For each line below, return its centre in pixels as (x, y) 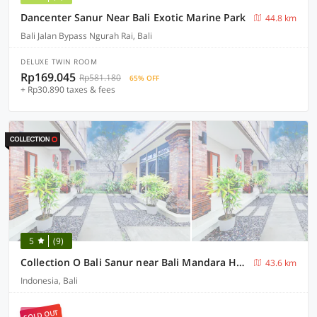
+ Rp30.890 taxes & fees (68, 90)
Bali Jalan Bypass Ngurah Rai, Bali (86, 36)
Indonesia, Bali (49, 281)
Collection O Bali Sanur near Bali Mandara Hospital (241, 262)
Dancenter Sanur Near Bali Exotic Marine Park (133, 17)
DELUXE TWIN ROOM (59, 62)
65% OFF (144, 78)
